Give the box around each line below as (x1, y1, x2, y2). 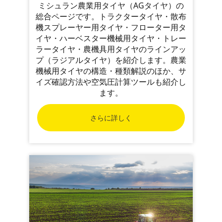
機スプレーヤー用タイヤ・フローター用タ (36, 22, 186, 33)
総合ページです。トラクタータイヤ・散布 (36, 11, 186, 22)
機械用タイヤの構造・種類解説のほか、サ (36, 65, 186, 77)
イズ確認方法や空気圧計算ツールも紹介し (36, 76, 186, 88)
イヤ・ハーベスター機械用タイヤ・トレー (36, 33, 186, 44)
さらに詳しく (90, 112, 132, 122)
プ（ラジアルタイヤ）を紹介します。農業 (36, 55, 186, 66)
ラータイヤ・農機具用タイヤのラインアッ (36, 44, 186, 55)
